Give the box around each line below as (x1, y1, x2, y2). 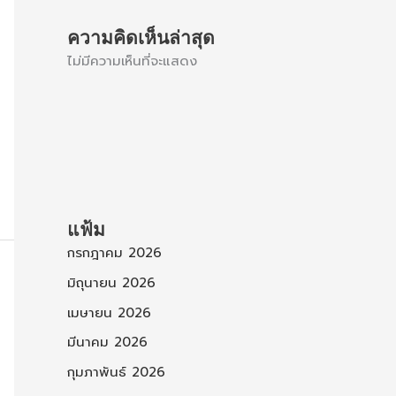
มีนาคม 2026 (67, 332, 148, 353)
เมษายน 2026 (67, 302, 151, 323)
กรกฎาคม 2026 (67, 243, 162, 263)
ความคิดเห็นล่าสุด (67, 26, 215, 49)
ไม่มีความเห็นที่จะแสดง (67, 51, 197, 72)
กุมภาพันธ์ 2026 (67, 362, 165, 383)
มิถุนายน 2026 (67, 272, 156, 293)
